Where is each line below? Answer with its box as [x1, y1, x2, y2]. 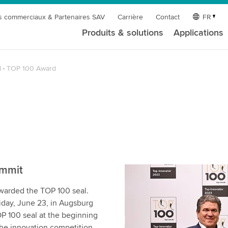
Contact [156, 13, 180, 21]
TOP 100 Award [6, 64, 56, 73]
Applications [174, 27, 224, 38]
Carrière [118, 13, 144, 21]
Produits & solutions [82, 27, 164, 38]
